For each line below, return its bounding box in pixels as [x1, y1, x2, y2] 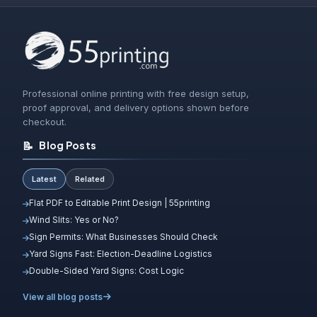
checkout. [23, 116, 67, 128]
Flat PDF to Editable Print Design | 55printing [29, 197, 210, 209]
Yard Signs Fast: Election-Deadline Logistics [29, 248, 212, 260]
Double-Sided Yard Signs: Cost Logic [29, 265, 184, 277]
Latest [32, 174, 57, 185]
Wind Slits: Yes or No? [29, 214, 119, 226]
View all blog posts [23, 292, 103, 303]
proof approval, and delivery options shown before [23, 102, 249, 114]
